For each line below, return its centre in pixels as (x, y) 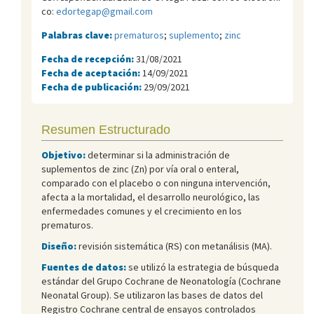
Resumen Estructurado (106, 129)
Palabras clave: (78, 35)
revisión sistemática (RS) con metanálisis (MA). (174, 246)
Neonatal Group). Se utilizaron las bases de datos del (152, 295)
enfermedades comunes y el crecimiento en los (142, 211)
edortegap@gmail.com (104, 11)
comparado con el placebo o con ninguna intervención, (156, 183)
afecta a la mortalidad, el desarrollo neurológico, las (151, 197)
